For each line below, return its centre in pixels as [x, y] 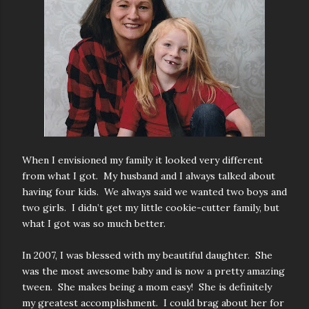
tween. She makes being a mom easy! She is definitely [147, 287]
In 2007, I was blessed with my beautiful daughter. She [147, 255]
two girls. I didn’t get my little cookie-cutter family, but [151, 208]
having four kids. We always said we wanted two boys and [154, 192]
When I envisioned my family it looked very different [142, 160]
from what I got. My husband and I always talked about [149, 176]
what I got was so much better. [94, 223]
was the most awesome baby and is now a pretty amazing [153, 271]
